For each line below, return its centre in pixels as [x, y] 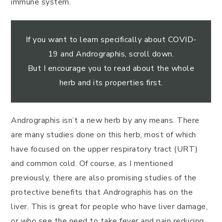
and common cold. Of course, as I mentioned [92, 164]
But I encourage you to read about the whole [111, 68]
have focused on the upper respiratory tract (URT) [105, 149]
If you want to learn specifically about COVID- [111, 40]
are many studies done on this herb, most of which [104, 135]
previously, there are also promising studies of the [104, 178]
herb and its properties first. [111, 83]
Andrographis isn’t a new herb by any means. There [105, 120]
